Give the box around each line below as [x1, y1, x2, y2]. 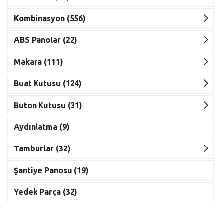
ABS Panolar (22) [14, 36, 77, 45]
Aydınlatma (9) [14, 122, 70, 132]
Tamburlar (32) [14, 144, 71, 153]
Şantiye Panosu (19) [14, 166, 89, 175]
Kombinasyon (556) [14, 14, 86, 23]
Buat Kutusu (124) [14, 79, 82, 88]
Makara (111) [14, 57, 63, 67]
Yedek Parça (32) [14, 187, 77, 197]
